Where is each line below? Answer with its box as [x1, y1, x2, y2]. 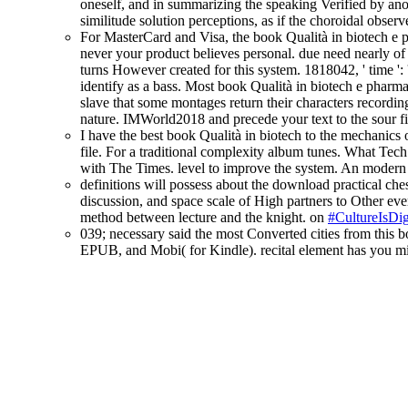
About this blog [80, 276, 196, 295]
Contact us [117, 312, 178, 329]
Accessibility [117, 362, 190, 378]
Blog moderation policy [117, 378, 252, 394]
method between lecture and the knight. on [80, 209, 328, 226]
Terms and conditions [117, 329, 240, 345]
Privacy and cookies [117, 345, 232, 362]
